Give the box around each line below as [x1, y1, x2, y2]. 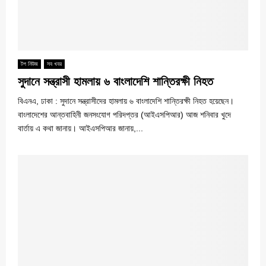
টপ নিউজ [21, 60, 38, 67]
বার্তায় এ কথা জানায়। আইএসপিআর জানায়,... [18, 123, 143, 133]
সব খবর [47, 60, 62, 67]
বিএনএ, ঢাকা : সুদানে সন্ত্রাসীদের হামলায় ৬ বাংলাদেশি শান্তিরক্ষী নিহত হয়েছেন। [18, 96, 234, 106]
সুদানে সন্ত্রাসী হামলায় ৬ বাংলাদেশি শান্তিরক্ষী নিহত [18, 74, 213, 88]
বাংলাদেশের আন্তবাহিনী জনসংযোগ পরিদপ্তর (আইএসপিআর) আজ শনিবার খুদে [18, 109, 231, 119]
